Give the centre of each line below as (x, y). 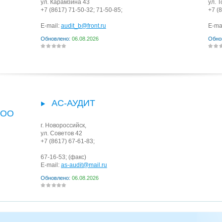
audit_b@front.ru (83, 26)
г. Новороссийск (63, 125)
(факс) (77, 157)
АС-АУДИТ (73, 103)
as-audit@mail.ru (84, 165)
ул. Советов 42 (61, 133)
